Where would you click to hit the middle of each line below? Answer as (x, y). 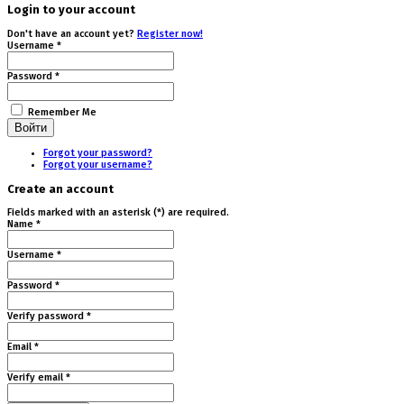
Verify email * (39, 378)
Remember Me (61, 112)
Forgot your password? (98, 152)
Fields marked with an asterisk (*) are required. (118, 213)
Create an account (60, 188)
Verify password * (49, 317)
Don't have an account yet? (72, 33)
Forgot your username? (98, 164)
